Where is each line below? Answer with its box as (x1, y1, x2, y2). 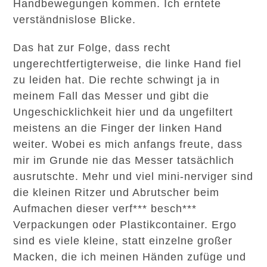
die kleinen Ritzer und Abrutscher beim (13, 187, 220, 198)
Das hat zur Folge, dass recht (13, 42, 171, 54)
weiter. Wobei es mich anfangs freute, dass (13, 138, 243, 150)
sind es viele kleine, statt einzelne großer (13, 235, 233, 247)
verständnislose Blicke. (13, 14, 136, 26)
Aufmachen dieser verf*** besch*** (13, 203, 197, 215)
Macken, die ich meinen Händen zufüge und (13, 251, 247, 263)
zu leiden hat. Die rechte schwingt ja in (13, 74, 221, 86)
